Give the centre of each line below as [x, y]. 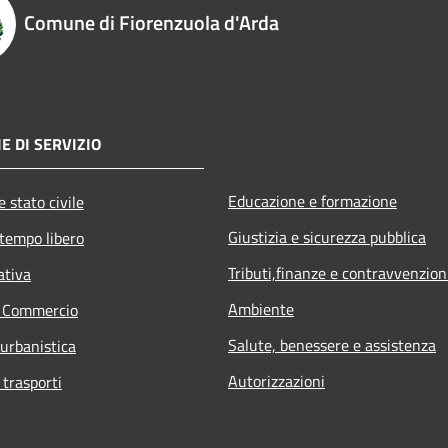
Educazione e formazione [312, 200]
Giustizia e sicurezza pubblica [327, 236]
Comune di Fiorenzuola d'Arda [151, 22]
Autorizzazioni [276, 380]
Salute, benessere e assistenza [332, 344]
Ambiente [261, 308]
